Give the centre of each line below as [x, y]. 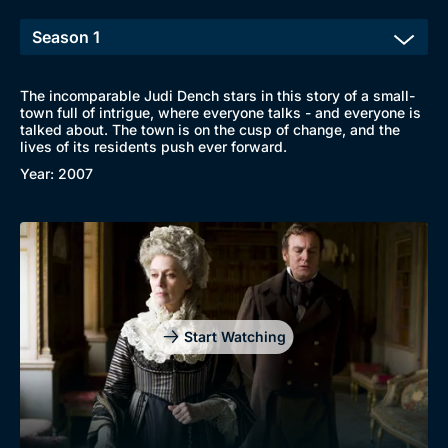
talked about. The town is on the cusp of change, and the [210, 129]
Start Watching [234, 336]
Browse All [184, 292]
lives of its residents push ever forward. [153, 146]
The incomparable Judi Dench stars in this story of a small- [217, 95]
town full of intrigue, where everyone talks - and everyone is [220, 112]
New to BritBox [66, 292]
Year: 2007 [56, 173]
